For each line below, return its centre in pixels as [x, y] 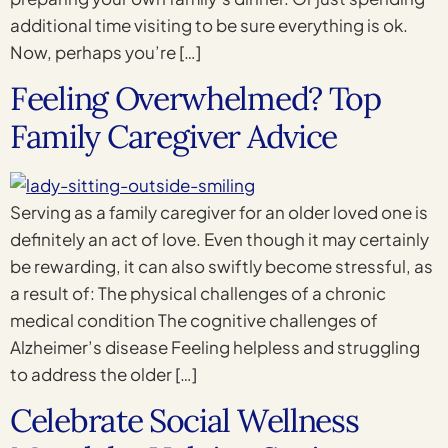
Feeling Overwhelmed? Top [195, 99]
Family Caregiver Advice [174, 137]
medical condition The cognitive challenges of [194, 320]
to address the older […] [103, 374]
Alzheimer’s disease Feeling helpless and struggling [215, 347]
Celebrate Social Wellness [184, 421]
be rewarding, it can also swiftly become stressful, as [221, 266]
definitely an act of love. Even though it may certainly [219, 239]
